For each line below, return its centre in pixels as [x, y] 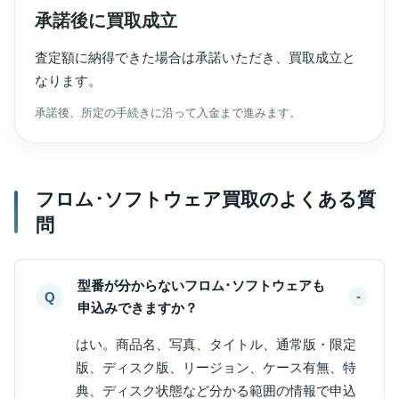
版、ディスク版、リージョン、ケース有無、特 [216, 367]
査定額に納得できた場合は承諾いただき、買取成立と [195, 57]
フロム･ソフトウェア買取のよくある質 [206, 199]
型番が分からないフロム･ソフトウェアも [201, 285]
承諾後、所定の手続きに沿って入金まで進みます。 [168, 113]
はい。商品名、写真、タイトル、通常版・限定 [216, 344]
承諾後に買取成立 [106, 20]
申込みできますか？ [138, 308]
